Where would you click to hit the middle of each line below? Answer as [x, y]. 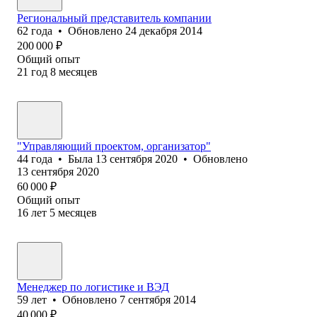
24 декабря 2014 [164, 30]
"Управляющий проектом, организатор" [114, 146]
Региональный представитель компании [114, 18]
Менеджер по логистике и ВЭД [93, 287]
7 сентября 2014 [158, 299]
